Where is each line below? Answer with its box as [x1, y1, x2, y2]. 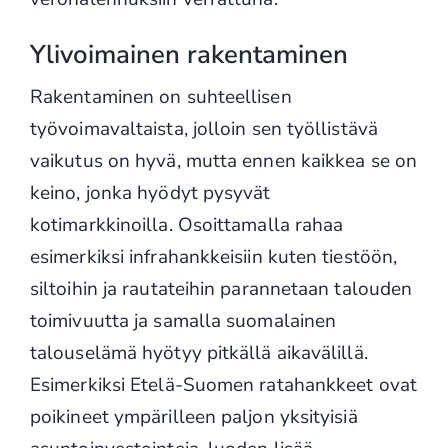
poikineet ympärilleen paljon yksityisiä [29, 403, 358, 430]
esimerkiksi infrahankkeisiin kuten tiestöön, [29, 243, 398, 270]
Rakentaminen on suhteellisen [29, 83, 292, 110]
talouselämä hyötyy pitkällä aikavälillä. [29, 339, 368, 366]
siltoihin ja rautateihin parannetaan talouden [29, 275, 413, 302]
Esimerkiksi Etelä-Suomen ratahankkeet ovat [29, 371, 417, 398]
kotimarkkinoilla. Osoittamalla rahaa [29, 211, 344, 238]
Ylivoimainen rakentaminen [29, 37, 348, 73]
